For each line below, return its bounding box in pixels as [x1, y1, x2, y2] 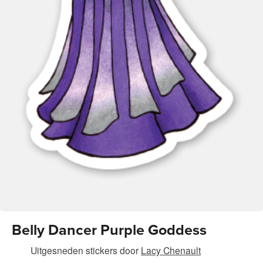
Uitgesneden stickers [31, 243, 117, 257]
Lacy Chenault [141, 243, 201, 257]
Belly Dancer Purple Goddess [12, 221, 207, 239]
